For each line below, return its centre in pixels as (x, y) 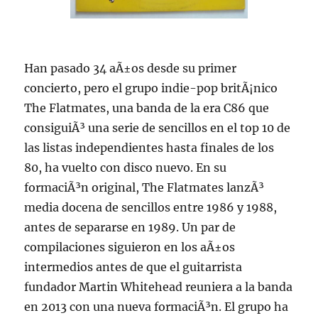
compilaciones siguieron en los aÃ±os (130, 247)
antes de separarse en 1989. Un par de (130, 227)
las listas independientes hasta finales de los (149, 148)
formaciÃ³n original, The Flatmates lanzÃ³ (144, 188)
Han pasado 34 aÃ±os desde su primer (131, 68)
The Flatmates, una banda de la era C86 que (147, 108)
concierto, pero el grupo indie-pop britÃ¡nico (151, 88)
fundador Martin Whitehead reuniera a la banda (159, 287)
